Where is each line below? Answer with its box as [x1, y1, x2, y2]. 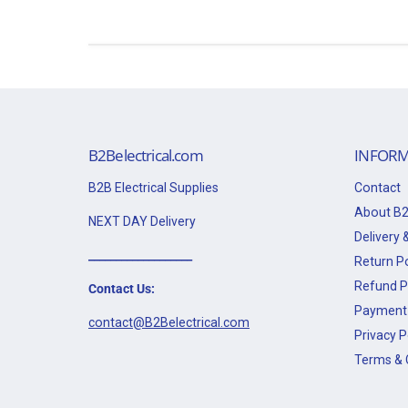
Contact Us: [88, 280, 155, 296]
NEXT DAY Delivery [88, 213, 196, 229]
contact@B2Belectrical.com [88, 314, 250, 330]
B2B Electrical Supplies [88, 179, 219, 195]
